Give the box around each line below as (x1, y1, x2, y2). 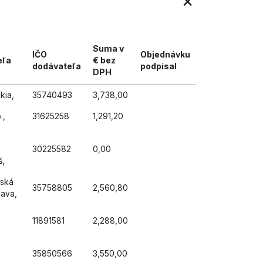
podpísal (140, 61, 177, 71)
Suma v (93, 43, 124, 53)
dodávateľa (32, 61, 81, 71)
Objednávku (140, 49, 190, 59)
